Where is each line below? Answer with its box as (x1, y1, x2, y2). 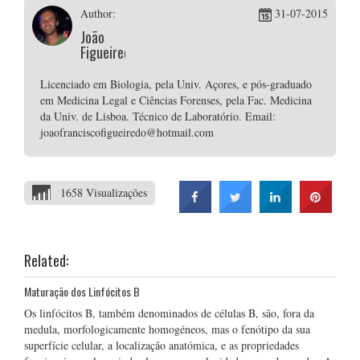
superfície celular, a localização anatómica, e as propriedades (24, 337, 299, 353)
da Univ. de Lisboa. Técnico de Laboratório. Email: (40, 108, 276, 124)
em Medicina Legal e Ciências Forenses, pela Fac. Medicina (40, 92, 312, 108)
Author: (80, 6, 116, 21)
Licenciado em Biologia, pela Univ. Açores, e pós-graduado (40, 76, 312, 92)
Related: (24, 250, 68, 271)
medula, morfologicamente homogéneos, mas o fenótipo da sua (24, 321, 310, 337)
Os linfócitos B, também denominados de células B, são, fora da (24, 305, 314, 321)
